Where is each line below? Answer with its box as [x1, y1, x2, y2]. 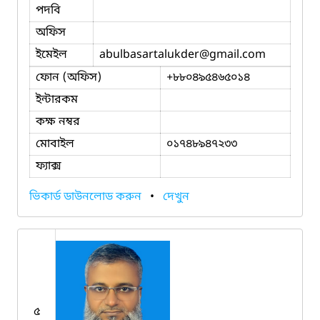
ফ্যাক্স [36, 158, 61, 174]
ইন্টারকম [36, 91, 78, 108]
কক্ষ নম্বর [36, 114, 80, 130]
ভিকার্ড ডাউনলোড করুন [29, 189, 144, 205]
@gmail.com [199, 46, 266, 63]
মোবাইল [36, 136, 74, 152]
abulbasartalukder [99, 46, 199, 63]
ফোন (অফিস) [36, 69, 102, 86]
